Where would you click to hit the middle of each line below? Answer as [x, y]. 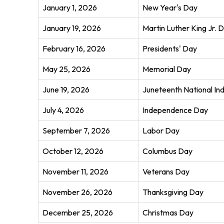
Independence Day [175, 110]
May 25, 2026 [66, 69]
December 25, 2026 [77, 213]
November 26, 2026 [77, 192]
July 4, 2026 [63, 110]
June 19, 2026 [66, 90]
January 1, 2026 [69, 8]
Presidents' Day [169, 49]
